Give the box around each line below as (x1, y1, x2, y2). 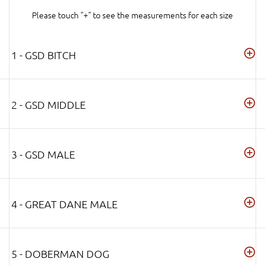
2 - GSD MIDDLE (11, 98, 86, 112)
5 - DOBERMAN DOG (11, 247, 109, 261)
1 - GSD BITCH (11, 48, 76, 62)
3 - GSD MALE (11, 147, 75, 161)
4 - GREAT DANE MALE (11, 197, 118, 211)
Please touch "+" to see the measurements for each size (32, 8, 233, 21)
